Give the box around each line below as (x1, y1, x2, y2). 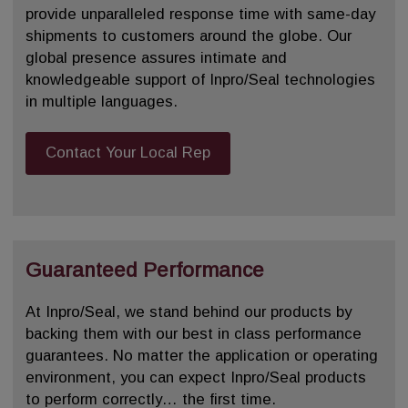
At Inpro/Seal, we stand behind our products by (25, 302, 352, 321)
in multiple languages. (25, 92, 178, 110)
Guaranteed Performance (25, 258, 264, 281)
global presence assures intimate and (25, 48, 287, 66)
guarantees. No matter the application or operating (25, 346, 378, 364)
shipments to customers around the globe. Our (25, 26, 352, 45)
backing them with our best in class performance (25, 324, 362, 342)
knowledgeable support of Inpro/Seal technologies (25, 70, 375, 88)
